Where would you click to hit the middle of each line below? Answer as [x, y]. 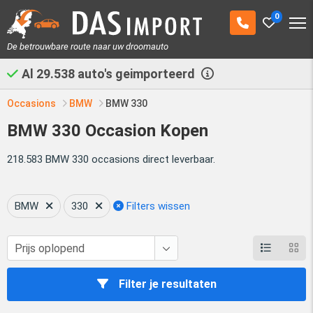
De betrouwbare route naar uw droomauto [88, 46]
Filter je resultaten [167, 284]
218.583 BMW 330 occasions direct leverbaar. [111, 159]
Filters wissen [157, 206]
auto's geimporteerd [136, 73]
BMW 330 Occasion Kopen [108, 130]
